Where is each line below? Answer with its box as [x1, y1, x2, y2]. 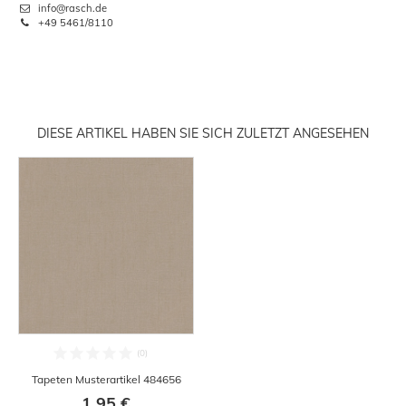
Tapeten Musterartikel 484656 [31, 372, 181, 387]
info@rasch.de [35, 2, 108, 15]
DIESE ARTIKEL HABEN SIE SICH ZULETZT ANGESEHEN [37, 125, 369, 142]
